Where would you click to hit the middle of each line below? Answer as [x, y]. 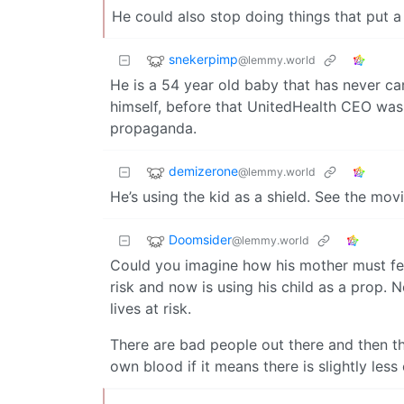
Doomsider [200, 239]
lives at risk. [151, 308]
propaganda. [153, 128]
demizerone [203, 170]
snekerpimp [203, 59]
